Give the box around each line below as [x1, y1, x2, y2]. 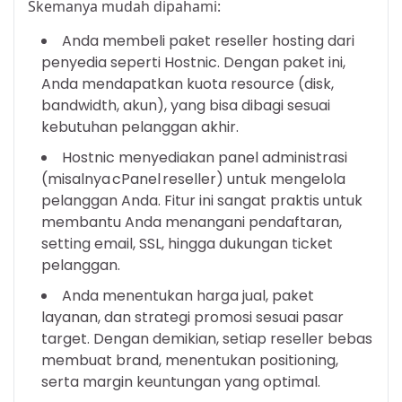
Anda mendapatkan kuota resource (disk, [41, 74, 334, 95]
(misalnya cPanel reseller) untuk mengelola [41, 169, 345, 190]
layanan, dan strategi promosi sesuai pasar [41, 307, 344, 328]
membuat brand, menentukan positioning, [41, 350, 338, 371]
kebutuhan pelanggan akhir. [41, 117, 239, 138]
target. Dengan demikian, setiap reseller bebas [41, 328, 372, 350]
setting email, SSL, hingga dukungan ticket [41, 233, 333, 255]
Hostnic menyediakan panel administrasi [62, 147, 347, 169]
